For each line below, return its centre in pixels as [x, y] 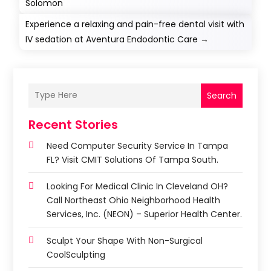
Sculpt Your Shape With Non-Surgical [125, 240]
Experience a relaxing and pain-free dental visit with [135, 24]
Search [221, 95]
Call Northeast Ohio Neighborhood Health [134, 200]
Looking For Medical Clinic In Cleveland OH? [138, 186]
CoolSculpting [76, 254]
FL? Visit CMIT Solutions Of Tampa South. [133, 159]
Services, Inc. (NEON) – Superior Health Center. [145, 214]
